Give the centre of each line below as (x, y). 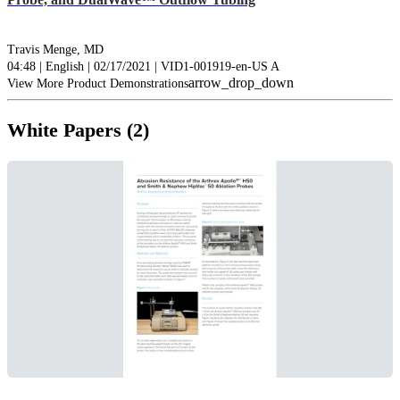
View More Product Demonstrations (98, 84)
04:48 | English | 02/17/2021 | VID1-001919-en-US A (143, 67)
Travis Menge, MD (55, 50)
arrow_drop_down (241, 83)
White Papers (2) (78, 131)
